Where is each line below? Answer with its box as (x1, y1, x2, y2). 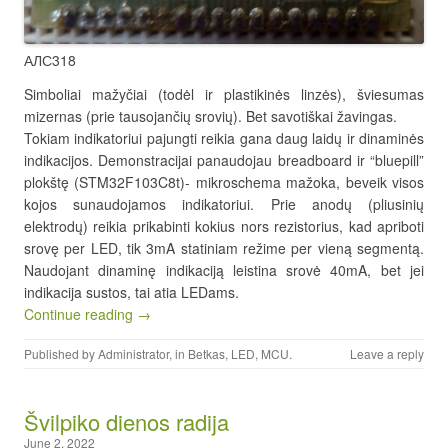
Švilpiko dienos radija (24, 405, 229, 437)
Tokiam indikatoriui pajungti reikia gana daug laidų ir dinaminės (24, 127, 424, 148)
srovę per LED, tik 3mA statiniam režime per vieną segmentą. (24, 237, 424, 258)
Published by (24, 344, 98, 362)
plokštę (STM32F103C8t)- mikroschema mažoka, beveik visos (24, 171, 424, 192)
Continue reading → (24, 303, 151, 324)
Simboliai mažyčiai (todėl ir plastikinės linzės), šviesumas (24, 83, 424, 104)
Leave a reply (350, 344, 424, 362)
